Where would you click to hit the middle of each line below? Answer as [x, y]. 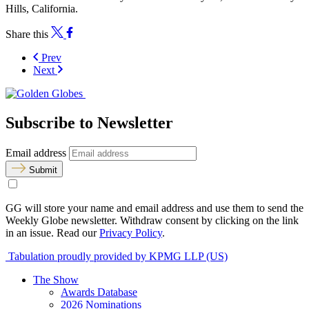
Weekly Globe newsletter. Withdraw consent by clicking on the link [152, 220]
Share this [27, 34]
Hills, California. [42, 9]
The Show [56, 279]
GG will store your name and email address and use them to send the [154, 208]
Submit [43, 170]
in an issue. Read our [52, 232]
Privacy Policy [131, 232]
